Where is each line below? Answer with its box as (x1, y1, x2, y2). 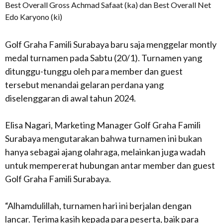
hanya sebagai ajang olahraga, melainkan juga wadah (5, 146, 206, 157)
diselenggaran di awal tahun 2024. (5, 93, 136, 104)
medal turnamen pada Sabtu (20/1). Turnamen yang (5, 52, 202, 63)
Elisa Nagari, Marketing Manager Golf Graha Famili (5, 119, 201, 130)
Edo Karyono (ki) (5, 12, 62, 21)
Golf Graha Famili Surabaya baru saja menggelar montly (5, 39, 217, 50)
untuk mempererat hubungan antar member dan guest (5, 160, 215, 171)
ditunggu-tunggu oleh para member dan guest (5, 66, 183, 77)
